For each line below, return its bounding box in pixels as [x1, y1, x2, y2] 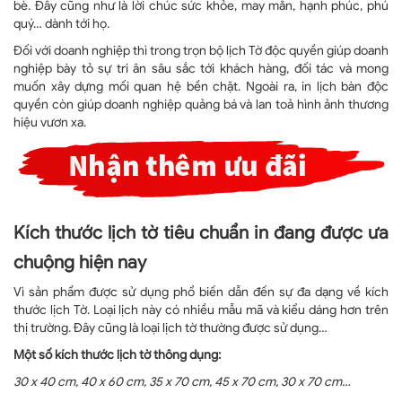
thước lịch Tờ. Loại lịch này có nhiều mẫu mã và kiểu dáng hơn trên [13, 301, 389, 318]
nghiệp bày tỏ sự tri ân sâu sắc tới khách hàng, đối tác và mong [13, 60, 389, 76]
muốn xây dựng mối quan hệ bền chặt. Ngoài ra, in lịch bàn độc [13, 78, 389, 94]
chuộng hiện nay [13, 250, 146, 274]
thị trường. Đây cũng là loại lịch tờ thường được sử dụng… [13, 319, 328, 336]
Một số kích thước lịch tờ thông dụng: [13, 346, 221, 363]
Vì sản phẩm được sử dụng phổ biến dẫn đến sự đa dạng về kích [13, 284, 389, 300]
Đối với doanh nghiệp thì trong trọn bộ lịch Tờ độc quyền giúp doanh [13, 42, 389, 58]
